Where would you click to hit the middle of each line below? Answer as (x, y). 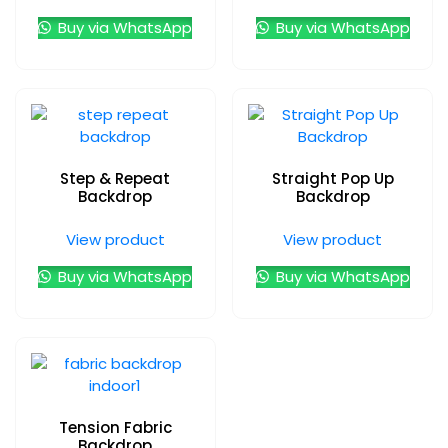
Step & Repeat (115, 179)
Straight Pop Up (332, 179)
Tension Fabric (115, 428)
